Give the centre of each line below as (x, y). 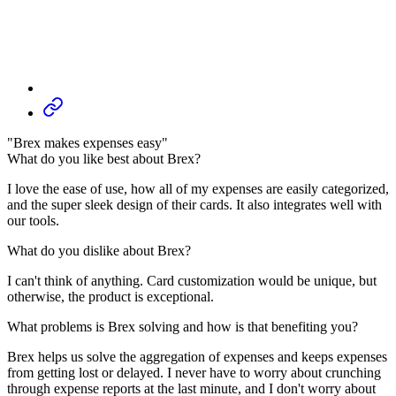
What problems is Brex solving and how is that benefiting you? (183, 326)
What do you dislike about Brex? (99, 250)
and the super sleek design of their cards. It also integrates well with (194, 204)
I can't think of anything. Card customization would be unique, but (192, 280)
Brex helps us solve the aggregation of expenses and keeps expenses (197, 356)
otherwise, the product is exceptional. (110, 296)
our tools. (33, 220)
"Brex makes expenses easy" (88, 142)
